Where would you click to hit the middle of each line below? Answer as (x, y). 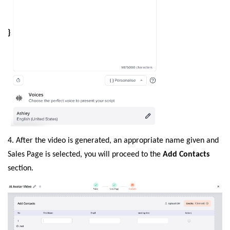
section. (21, 168)
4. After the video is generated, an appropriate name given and (113, 140)
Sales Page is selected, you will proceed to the (85, 154)
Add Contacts (186, 154)
